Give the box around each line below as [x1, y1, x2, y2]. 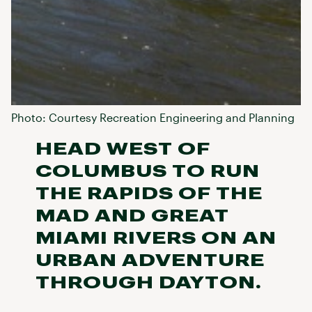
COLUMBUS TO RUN [35, 161, 260, 180]
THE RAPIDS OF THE [35, 183, 263, 203]
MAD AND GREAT [35, 205, 229, 225]
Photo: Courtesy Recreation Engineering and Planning [11, 111, 295, 124]
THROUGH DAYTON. [35, 272, 262, 292]
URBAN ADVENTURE [35, 250, 265, 270]
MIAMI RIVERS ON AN [35, 228, 276, 247]
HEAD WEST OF [35, 139, 210, 158]
